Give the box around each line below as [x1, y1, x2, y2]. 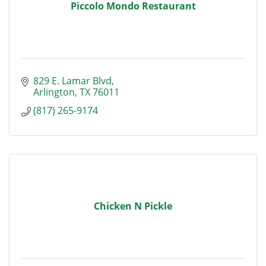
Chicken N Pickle [94, 199, 172, 213]
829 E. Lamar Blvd [33, 74, 112, 87]
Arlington [33, 85, 75, 99]
